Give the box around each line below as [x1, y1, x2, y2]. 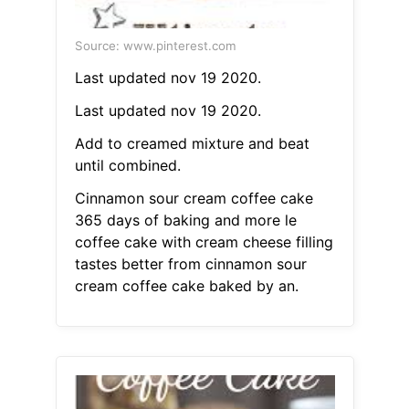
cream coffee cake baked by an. [74, 277, 299, 296]
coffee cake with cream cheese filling [74, 233, 333, 252]
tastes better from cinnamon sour [74, 255, 307, 274]
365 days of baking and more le [74, 211, 297, 230]
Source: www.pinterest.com [74, 38, 236, 54]
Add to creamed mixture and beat [74, 134, 309, 153]
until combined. [74, 156, 181, 175]
